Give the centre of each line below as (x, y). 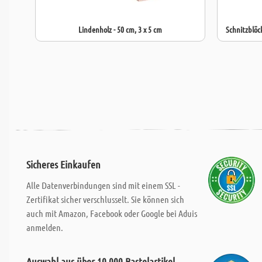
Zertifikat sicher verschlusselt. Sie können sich (105, 199)
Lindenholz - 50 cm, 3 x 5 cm (120, 29)
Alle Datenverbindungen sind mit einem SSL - (103, 185)
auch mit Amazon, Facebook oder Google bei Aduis (112, 213)
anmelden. (45, 227)
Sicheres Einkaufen (63, 164)
